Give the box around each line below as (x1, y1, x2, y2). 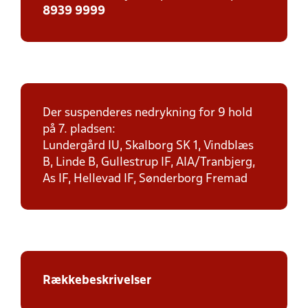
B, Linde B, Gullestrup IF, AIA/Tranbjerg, (43, 157, 255, 168)
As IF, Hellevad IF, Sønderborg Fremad (43, 173, 247, 185)
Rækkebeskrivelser (43, 275, 154, 287)
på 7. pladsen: (43, 124, 115, 135)
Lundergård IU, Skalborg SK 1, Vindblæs (43, 140, 254, 152)
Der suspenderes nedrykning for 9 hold (43, 107, 252, 119)
